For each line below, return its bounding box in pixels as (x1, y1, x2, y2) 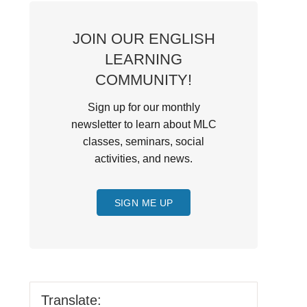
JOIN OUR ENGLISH (72, 30, 215, 48)
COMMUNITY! (95, 71, 193, 89)
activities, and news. (95, 153, 193, 165)
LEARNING (105, 51, 183, 69)
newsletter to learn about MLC (71, 119, 217, 131)
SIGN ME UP (114, 197, 173, 208)
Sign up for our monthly (87, 101, 200, 114)
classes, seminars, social (83, 136, 205, 148)
